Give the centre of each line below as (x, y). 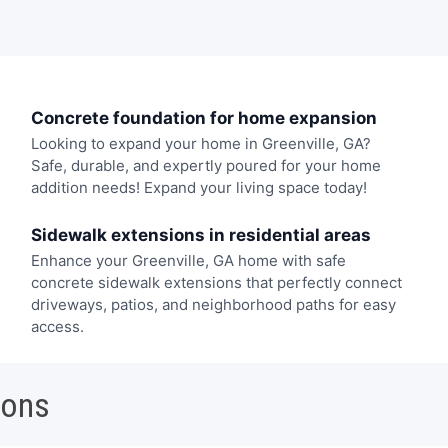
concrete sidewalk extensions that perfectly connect (216, 282)
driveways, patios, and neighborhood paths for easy (213, 304)
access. (57, 326)
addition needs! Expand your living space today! (198, 188)
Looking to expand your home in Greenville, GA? (200, 144)
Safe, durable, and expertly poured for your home (205, 166)
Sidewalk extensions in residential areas (200, 234)
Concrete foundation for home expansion (203, 118)
